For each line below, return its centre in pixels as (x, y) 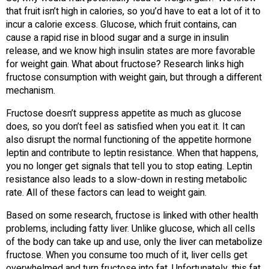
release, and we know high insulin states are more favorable (131, 51)
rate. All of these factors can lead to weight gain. (106, 192)
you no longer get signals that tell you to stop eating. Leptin (129, 166)
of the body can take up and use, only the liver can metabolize (134, 242)
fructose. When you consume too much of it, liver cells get (127, 255)
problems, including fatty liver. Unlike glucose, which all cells (131, 228)
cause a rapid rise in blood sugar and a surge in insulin (117, 38)
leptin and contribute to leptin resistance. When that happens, (132, 153)
